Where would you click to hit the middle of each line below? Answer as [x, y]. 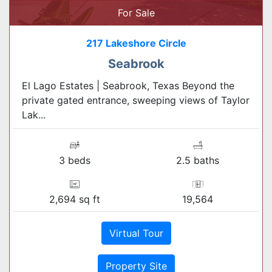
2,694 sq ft [74, 199]
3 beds [74, 160]
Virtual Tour [136, 233]
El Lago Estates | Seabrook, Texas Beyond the [128, 85]
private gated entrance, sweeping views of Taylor [136, 100]
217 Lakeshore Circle [136, 43]
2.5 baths [198, 160]
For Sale [136, 12]
